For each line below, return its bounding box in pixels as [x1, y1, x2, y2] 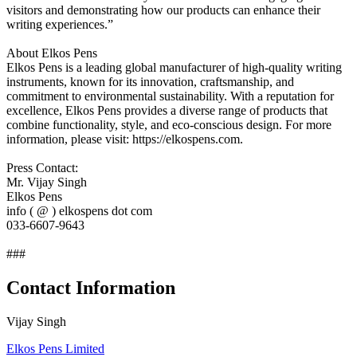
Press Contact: [6, 160, 78, 175]
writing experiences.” [6, 17, 113, 31]
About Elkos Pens [6, 45, 97, 60]
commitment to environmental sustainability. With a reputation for [6, 88, 334, 103]
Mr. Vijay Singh [6, 175, 87, 189]
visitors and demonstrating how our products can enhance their [6, 2, 320, 17]
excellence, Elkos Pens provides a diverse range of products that [6, 103, 328, 117]
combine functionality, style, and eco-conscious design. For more [6, 117, 331, 131]
